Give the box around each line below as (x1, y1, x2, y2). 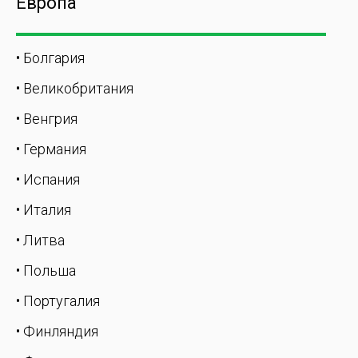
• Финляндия (16, 323, 98, 340)
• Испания (16, 171, 80, 188)
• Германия (16, 141, 86, 157)
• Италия (16, 201, 71, 218)
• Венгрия (16, 110, 78, 127)
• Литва (16, 232, 65, 249)
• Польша (16, 262, 76, 279)
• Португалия (16, 292, 100, 309)
